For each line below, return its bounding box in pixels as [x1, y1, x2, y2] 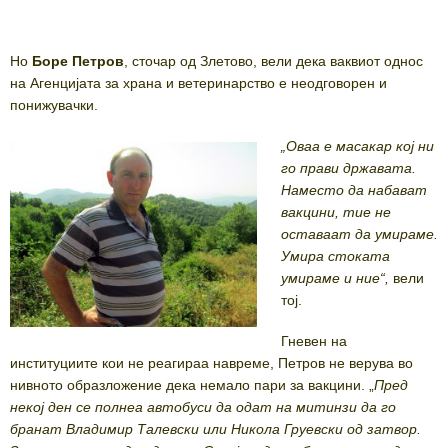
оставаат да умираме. [281, 225, 438, 242]
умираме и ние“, [281, 269, 393, 286]
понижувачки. [10, 96, 98, 113]
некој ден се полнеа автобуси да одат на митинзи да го [10, 398, 396, 415]
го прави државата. [281, 159, 416, 176]
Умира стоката [281, 247, 390, 264]
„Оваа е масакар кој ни [281, 137, 434, 154]
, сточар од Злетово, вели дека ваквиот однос [124, 52, 423, 69]
